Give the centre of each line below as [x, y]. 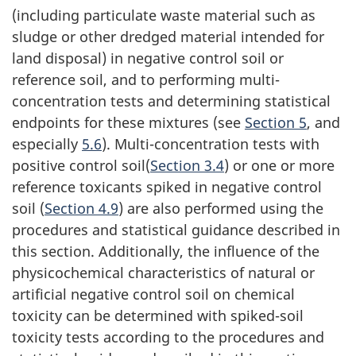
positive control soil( [81, 166]
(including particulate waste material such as [164, 15]
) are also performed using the [221, 209]
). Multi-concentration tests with [211, 144]
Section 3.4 [187, 166]
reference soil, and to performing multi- [146, 80]
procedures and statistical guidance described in [176, 230]
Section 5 [276, 123]
